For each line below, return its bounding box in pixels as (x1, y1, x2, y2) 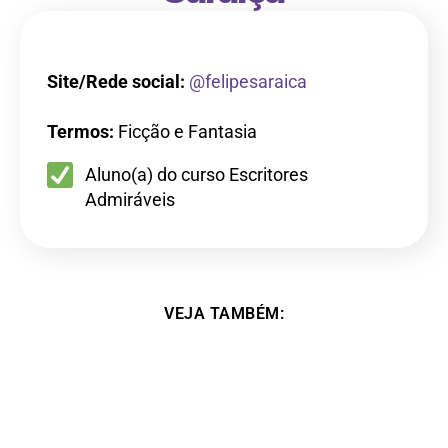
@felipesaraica (189, 71, 307, 93)
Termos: (47, 121, 118, 143)
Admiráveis (85, 189, 175, 211)
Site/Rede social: (47, 71, 185, 93)
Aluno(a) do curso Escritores (85, 164, 308, 186)
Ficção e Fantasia (118, 121, 257, 143)
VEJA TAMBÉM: (164, 304, 284, 324)
